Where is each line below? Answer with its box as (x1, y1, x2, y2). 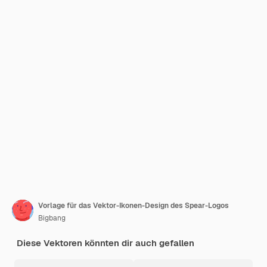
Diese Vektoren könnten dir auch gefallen (17, 237, 194, 249)
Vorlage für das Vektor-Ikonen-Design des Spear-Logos (38, 201, 229, 210)
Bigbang (38, 213, 66, 223)
